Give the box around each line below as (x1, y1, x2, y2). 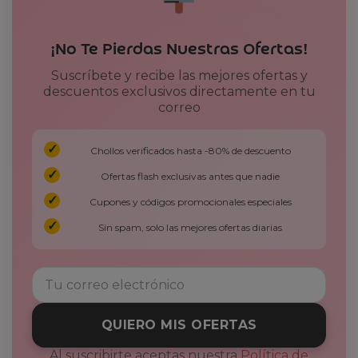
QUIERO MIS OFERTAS (101, 316, 257, 332)
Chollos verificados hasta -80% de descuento (89, 144, 291, 157)
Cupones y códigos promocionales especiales (89, 195, 292, 208)
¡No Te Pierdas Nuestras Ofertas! (50, 40, 308, 59)
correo (157, 99, 201, 115)
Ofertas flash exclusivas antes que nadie (101, 169, 280, 182)
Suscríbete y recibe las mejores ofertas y (50, 67, 308, 83)
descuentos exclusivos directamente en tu (42, 83, 316, 99)
